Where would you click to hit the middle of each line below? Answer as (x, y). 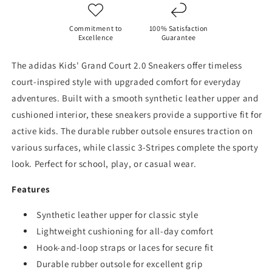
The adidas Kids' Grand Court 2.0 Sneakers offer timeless (127, 65)
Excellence (96, 37)
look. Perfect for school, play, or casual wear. (104, 164)
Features (31, 189)
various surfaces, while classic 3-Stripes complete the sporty (135, 147)
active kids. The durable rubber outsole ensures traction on (132, 131)
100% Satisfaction (178, 28)
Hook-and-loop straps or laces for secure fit (125, 247)
